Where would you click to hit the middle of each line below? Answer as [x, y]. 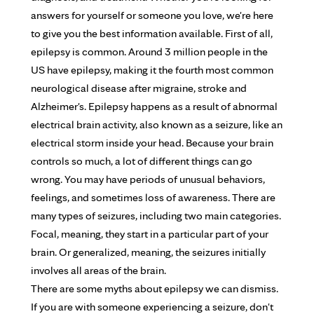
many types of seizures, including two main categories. [156, 216]
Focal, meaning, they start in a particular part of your [150, 234]
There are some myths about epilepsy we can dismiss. [155, 288]
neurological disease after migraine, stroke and [139, 88]
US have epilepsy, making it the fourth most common [152, 70]
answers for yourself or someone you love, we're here [152, 15]
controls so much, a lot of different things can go [142, 161]
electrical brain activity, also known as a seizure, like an [157, 124]
